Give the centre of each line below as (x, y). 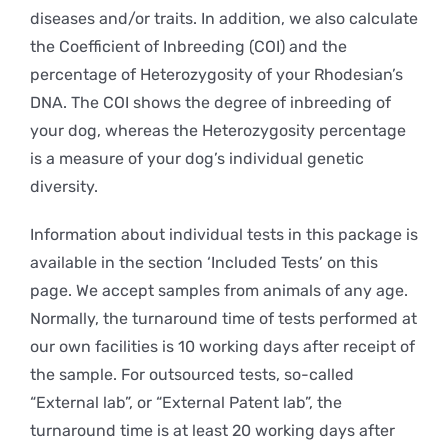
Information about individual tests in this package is (223, 234)
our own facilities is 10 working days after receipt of (222, 346)
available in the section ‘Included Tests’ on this (203, 262)
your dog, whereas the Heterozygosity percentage (217, 130)
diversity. (63, 186)
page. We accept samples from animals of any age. (218, 290)
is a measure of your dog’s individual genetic (196, 158)
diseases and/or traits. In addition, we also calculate (223, 18)
